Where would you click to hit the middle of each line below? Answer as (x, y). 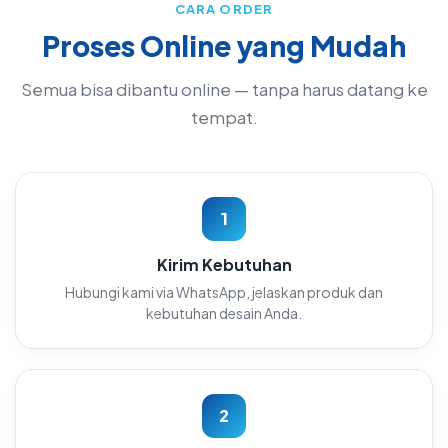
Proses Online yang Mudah (224, 45)
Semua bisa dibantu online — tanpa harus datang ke (224, 89)
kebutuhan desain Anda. (224, 313)
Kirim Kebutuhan (224, 264)
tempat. (224, 117)
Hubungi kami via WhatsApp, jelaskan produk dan (224, 292)
